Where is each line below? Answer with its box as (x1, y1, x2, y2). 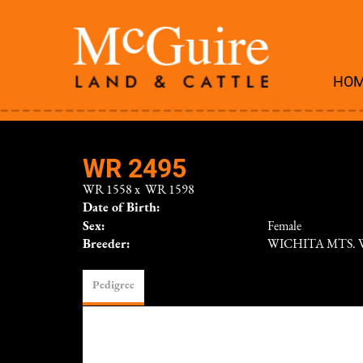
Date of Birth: (83, 202, 160, 215)
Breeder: (83, 238, 130, 251)
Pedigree (92, 280, 135, 292)
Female (267, 220, 301, 233)
